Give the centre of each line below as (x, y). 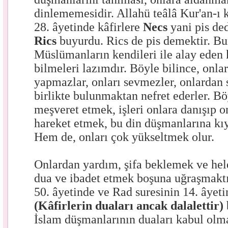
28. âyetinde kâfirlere (89, 27)
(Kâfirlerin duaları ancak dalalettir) (129, 206)
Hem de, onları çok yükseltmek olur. (124, 137)
